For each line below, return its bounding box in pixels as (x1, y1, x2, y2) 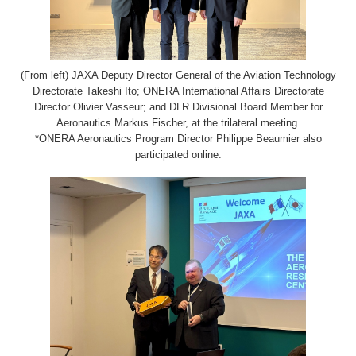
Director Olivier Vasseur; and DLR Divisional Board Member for (33, 100, 323, 113)
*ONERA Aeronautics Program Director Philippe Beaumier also (34, 132, 322, 145)
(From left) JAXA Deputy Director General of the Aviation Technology (20, 68, 336, 81)
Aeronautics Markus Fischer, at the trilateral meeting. (56, 116, 300, 129)
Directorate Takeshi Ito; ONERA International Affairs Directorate (32, 84, 324, 97)
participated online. (134, 148, 222, 161)
